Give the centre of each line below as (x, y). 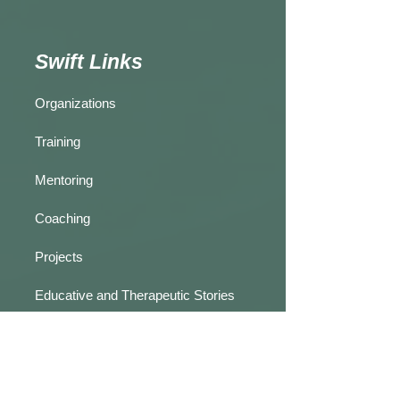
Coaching (64, 218)
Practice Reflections (95, 333)
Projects (59, 257)
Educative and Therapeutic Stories (135, 295)
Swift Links (92, 62)
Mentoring (66, 180)
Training (61, 142)
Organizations (75, 103)
